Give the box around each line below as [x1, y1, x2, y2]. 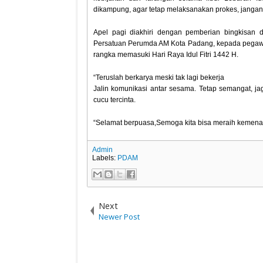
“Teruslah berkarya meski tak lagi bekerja [93, 73, 225, 82]
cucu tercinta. [93, 95, 136, 104]
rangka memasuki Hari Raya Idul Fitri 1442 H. [93, 50, 239, 59]
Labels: [92, 153, 118, 162]
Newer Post [99, 211, 140, 222]
